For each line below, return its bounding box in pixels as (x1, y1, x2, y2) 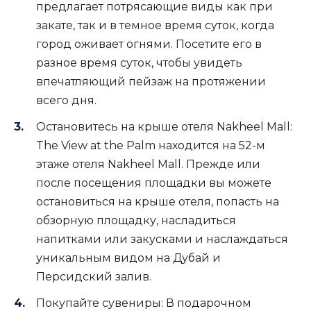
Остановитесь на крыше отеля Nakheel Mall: (36, 119, 292, 133)
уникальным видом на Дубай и (36, 251, 221, 264)
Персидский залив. (36, 269, 151, 283)
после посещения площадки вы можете (36, 176, 271, 190)
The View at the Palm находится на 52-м (36, 138, 265, 152)
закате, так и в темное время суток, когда (36, 18, 274, 32)
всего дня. (36, 93, 96, 107)
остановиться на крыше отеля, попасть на (36, 194, 279, 208)
